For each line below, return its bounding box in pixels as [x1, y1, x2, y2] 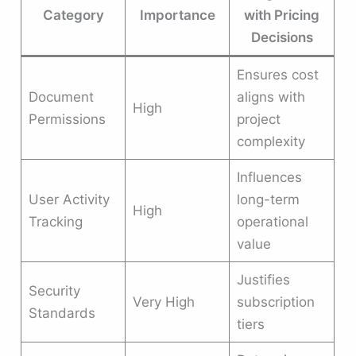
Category [42, 6, 104, 23]
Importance [139, 6, 215, 23]
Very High [132, 293, 195, 310]
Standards [28, 304, 95, 321]
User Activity [28, 191, 110, 207]
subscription [236, 293, 315, 310]
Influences [236, 168, 302, 185]
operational [236, 213, 308, 230]
